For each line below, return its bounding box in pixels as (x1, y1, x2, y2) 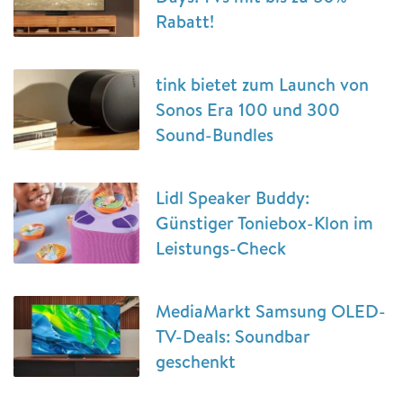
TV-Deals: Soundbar (156, 324, 310, 348)
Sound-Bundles (156, 122, 273, 147)
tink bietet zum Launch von (156, 72, 369, 96)
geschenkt (156, 349, 236, 373)
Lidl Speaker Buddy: (156, 185, 309, 210)
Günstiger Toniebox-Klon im (156, 210, 373, 235)
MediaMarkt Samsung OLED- (156, 299, 386, 323)
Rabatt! (156, 9, 214, 33)
